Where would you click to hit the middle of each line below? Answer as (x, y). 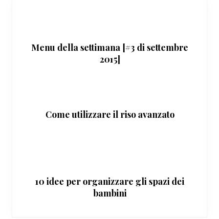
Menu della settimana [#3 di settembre (110, 48)
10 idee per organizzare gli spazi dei (110, 182)
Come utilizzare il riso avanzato (110, 115)
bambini (110, 193)
